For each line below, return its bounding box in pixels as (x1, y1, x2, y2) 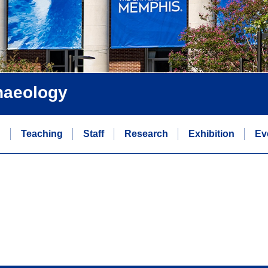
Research (124, 128, 168, 139)
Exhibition (188, 128, 234, 139)
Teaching (20, 128, 63, 139)
